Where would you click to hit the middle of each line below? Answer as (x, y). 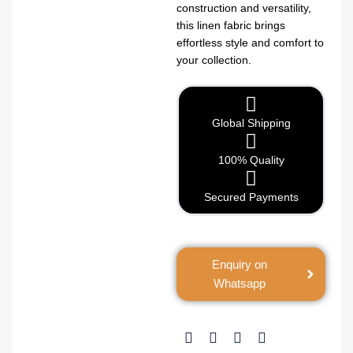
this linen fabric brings (231, 25)
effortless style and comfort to (250, 43)
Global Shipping (251, 123)
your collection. (214, 60)
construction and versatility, (244, 8)
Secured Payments (251, 197)
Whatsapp (239, 283)
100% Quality (251, 160)
